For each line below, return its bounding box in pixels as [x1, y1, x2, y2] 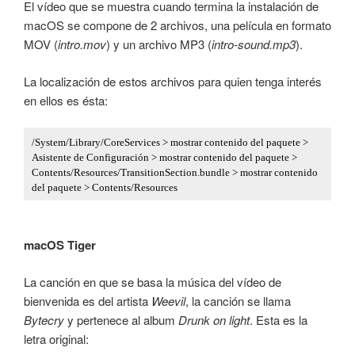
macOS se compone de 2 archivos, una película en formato [24, 17, 331, 34]
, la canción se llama [185, 292, 291, 309]
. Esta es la [250, 311, 307, 328]
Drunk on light [178, 311, 250, 328]
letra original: [24, 330, 89, 347]
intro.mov [58, 36, 106, 53]
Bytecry [24, 311, 64, 328]
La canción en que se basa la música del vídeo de [24, 273, 281, 290]
